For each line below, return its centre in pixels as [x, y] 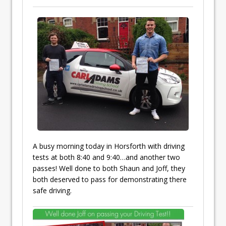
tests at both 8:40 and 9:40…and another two [106, 157]
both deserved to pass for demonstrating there [110, 179]
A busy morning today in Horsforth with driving [109, 146]
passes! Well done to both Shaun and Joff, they [109, 168]
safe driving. [52, 190]
